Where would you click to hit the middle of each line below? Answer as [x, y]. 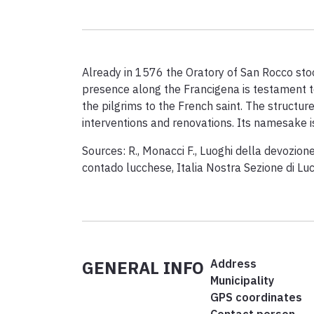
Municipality [242, 281]
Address [233, 264]
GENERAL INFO [143, 268]
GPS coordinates [256, 298]
